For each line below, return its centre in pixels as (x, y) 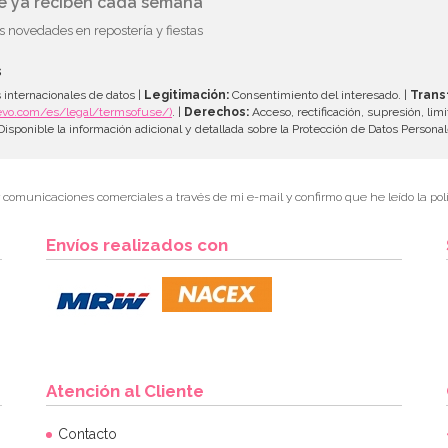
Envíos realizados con (137, 244)
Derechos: (216, 111)
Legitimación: (186, 94)
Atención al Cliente (125, 390)
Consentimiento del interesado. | (319, 94)
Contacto (87, 433)
